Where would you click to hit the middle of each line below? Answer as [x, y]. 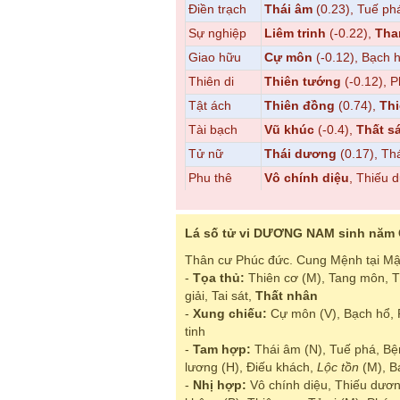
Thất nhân [287, 296]
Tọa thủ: [219, 278]
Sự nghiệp [217, 33]
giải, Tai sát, [220, 296]
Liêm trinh [295, 33]
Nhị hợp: [220, 385]
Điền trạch [217, 9]
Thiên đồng [300, 105]
